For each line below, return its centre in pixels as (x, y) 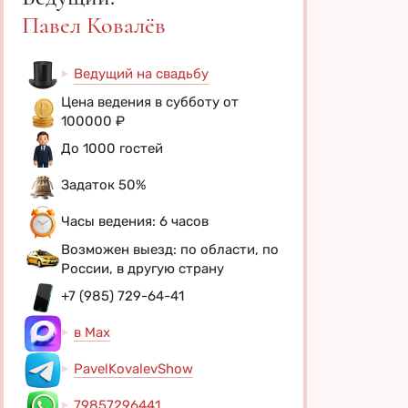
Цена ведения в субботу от (150, 102)
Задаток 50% (103, 185)
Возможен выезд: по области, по (170, 249)
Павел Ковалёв (94, 25)
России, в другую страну (143, 268)
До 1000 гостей (112, 149)
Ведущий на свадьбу (141, 73)
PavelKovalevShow (133, 369)
